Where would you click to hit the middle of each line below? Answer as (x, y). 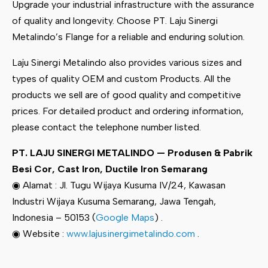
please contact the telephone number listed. (106, 127)
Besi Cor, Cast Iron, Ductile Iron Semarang (110, 169)
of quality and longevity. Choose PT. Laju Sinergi (115, 20)
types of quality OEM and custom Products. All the (121, 78)
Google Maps (125, 217)
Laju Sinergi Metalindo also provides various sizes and (127, 62)
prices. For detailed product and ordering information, (128, 111)
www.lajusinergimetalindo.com (131, 233)
